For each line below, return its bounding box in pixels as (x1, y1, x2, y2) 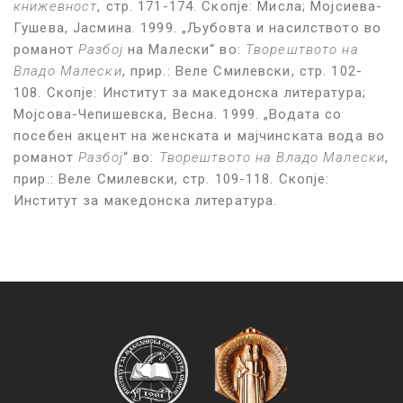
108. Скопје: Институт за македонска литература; (13, 85, 366, 102)
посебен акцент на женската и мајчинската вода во (13, 128, 385, 145)
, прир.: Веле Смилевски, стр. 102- (121, 63, 363, 80)
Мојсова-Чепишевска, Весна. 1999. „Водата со (13, 106, 343, 123)
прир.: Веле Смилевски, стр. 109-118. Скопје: (13, 171, 330, 188)
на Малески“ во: (122, 41, 246, 58)
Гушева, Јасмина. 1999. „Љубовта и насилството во (13, 20, 381, 37)
